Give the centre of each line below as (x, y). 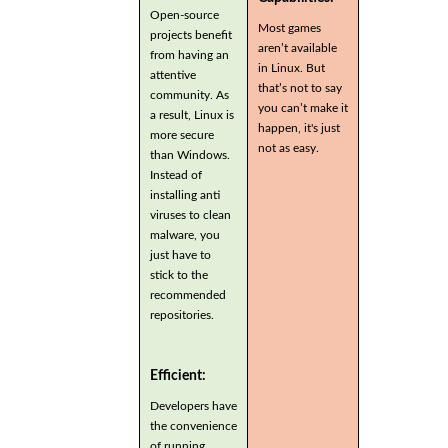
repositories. (183, 314)
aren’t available (297, 47)
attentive (173, 74)
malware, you (185, 234)
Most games (289, 27)
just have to (180, 254)
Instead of (176, 174)
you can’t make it (303, 107)
